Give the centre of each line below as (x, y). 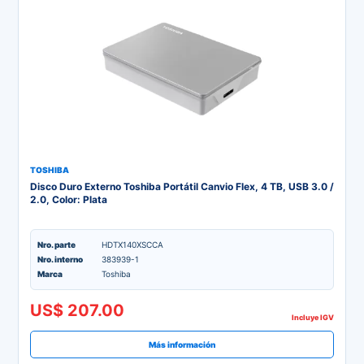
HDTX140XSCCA (132, 245)
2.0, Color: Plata (69, 199)
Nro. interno (60, 259)
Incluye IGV (313, 317)
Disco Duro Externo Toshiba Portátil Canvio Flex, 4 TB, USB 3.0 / (182, 186)
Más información (182, 344)
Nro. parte (56, 245)
